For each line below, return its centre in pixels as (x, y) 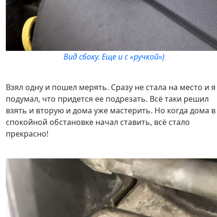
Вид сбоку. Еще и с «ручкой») (114, 57)
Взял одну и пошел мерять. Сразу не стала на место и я (111, 87)
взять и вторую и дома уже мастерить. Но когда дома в (111, 111)
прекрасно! (27, 134)
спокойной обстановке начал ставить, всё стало (98, 122)
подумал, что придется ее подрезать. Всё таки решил (107, 99)
